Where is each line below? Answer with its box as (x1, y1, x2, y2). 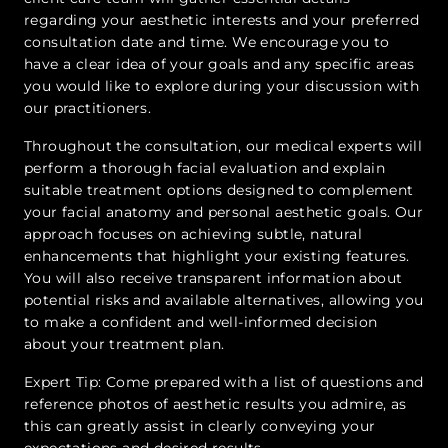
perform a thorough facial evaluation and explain (24, 159, 386, 178)
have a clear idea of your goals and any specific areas (24, 55, 415, 74)
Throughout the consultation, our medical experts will (24, 137, 423, 156)
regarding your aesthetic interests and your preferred (24, 11, 420, 30)
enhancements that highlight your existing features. (24, 247, 410, 266)
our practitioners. (24, 99, 152, 118)
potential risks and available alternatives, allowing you (24, 291, 424, 310)
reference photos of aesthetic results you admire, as (24, 395, 407, 414)
